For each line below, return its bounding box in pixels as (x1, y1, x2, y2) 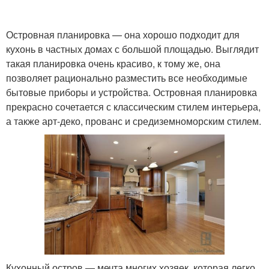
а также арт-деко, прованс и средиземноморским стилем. (6, 113, 261, 128)
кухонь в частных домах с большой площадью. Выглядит (6, 41, 259, 56)
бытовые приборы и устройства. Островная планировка (6, 85, 257, 99)
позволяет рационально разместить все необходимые (6, 70, 247, 85)
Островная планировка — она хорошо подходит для (6, 27, 240, 41)
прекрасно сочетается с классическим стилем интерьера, (6, 99, 261, 113)
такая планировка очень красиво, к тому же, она (6, 56, 220, 70)
